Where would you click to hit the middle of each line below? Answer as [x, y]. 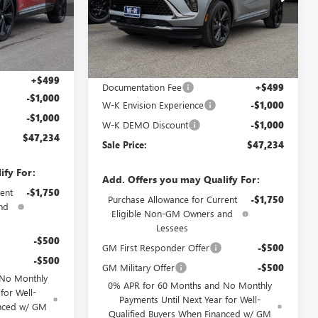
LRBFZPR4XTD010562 [159, 9]
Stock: [211, 9]
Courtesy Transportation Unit [161, 48]
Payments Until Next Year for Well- [190, 299]
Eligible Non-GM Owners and [172, 213]
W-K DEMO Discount [146, 124]
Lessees [172, 227]
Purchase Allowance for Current [172, 199]
